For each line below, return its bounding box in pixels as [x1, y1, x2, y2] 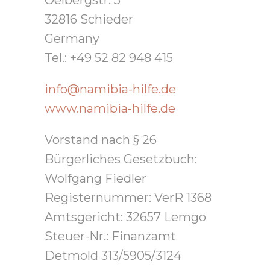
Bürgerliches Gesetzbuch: [45, 152, 197, 167]
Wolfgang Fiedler [45, 171, 146, 186]
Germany [45, 31, 99, 46]
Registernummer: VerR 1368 [45, 190, 212, 206]
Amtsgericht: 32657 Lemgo [45, 210, 206, 225]
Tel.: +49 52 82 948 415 [45, 51, 173, 66]
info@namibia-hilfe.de [45, 82, 176, 97]
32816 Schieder [45, 12, 133, 27]
